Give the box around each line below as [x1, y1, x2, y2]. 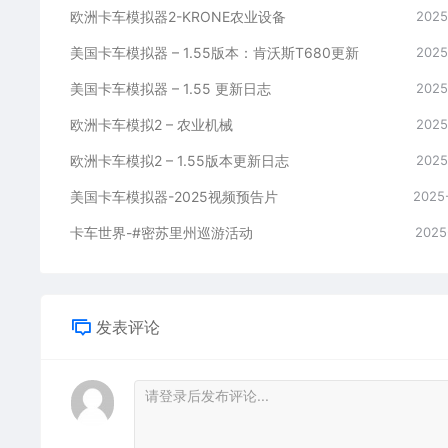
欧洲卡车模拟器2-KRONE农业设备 [70, 8, 286, 26]
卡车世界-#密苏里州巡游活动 [70, 224, 253, 242]
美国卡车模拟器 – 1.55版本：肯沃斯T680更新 [70, 44, 359, 62]
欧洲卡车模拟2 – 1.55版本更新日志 [70, 152, 289, 170]
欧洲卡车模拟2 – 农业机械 [70, 116, 233, 134]
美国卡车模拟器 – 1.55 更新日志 [70, 80, 271, 98]
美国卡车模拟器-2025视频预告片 [70, 188, 278, 206]
